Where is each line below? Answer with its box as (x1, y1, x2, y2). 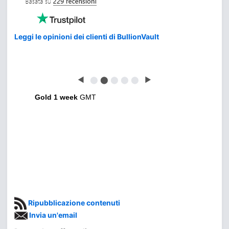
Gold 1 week (35, 93, 78, 102)
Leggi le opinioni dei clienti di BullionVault (14, 32, 159, 41)
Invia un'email (28, 211, 77, 220)
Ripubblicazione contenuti (27, 198, 120, 207)
